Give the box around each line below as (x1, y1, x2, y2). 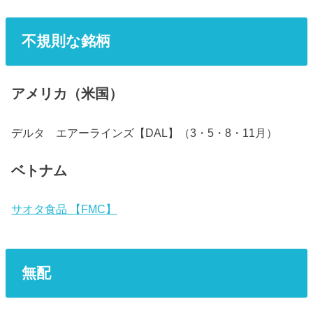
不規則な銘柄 (21, 33, 110, 50)
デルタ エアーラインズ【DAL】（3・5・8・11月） (11, 126, 278, 139)
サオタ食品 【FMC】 (11, 203, 117, 216)
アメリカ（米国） (11, 86, 124, 102)
